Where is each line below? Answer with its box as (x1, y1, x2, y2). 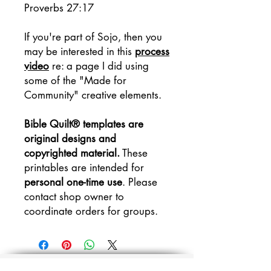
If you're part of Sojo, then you (24, 30, 162, 44)
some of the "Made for (24, 74, 126, 87)
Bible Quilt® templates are (24, 117, 143, 131)
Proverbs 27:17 (24, 1, 97, 15)
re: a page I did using (49, 59, 149, 73)
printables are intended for (24, 161, 144, 174)
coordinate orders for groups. (24, 204, 158, 218)
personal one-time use (24, 175, 122, 189)
